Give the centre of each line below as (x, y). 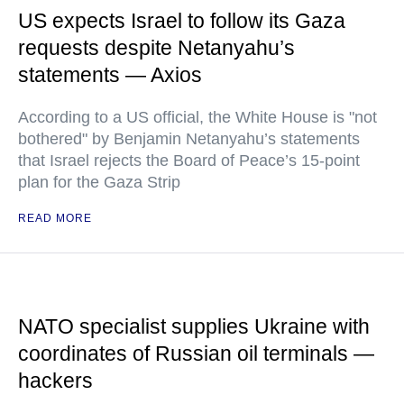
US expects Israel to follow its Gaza (182, 21)
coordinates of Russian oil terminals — (196, 353)
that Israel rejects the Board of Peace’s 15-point (189, 161)
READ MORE (55, 218)
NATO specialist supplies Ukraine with (194, 326)
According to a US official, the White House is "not (197, 117)
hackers (55, 381)
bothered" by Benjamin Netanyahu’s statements (189, 139)
